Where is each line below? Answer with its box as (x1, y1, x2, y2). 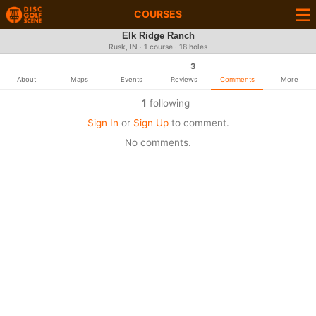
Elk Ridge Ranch (121, 30, 195, 42)
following (146, 97, 190, 109)
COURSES (134, 8, 182, 20)
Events (121, 75, 143, 83)
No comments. (125, 137, 191, 148)
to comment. (168, 117, 229, 128)
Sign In (87, 117, 119, 128)
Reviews (171, 75, 198, 83)
